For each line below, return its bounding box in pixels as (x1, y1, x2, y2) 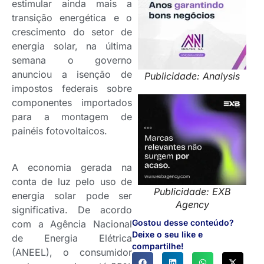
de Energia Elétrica (12, 232, 132, 245)
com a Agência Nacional (12, 218, 132, 230)
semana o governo (12, 54, 132, 66)
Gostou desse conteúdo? (132, 217, 234, 227)
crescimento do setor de (12, 25, 132, 38)
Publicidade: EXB (154, 185, 230, 197)
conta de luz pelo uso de (12, 176, 132, 188)
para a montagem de (12, 110, 132, 123)
